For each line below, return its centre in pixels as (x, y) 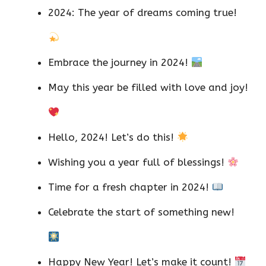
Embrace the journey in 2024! (120, 63)
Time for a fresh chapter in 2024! (130, 187)
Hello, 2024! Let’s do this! (113, 137)
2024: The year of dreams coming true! (142, 13)
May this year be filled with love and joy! (148, 88)
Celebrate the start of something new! (141, 212)
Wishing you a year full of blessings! (138, 162)
